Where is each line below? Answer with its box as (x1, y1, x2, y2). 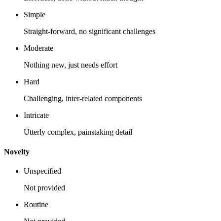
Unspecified (24, 166, 61, 175)
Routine (24, 200, 48, 209)
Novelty (4, 147, 30, 156)
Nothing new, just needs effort (24, 61, 117, 70)
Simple (24, 10, 45, 19)
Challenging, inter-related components (24, 94, 142, 103)
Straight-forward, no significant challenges (24, 27, 155, 36)
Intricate (24, 111, 49, 120)
